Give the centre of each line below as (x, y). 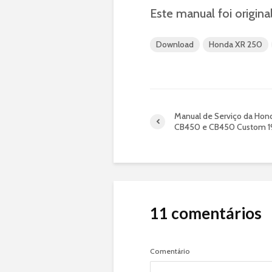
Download (175, 44)
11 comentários (206, 213)
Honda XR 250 (236, 44)
